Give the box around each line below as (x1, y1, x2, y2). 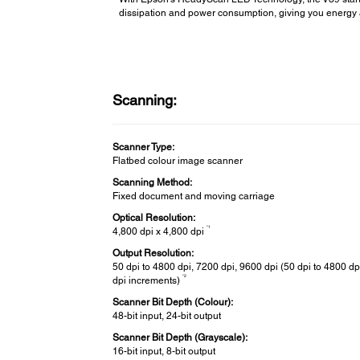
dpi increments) (112, 274, 183, 286)
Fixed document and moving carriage (112, 190, 276, 202)
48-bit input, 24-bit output (112, 309, 222, 321)
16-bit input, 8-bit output (112, 345, 216, 357)
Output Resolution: (112, 247, 194, 259)
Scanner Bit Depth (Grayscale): (112, 331, 248, 343)
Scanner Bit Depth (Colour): (112, 296, 234, 308)
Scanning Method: (112, 176, 193, 188)
